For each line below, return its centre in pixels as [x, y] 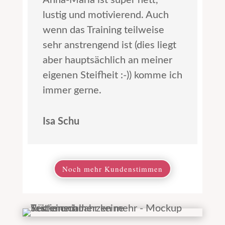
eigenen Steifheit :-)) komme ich [112, 76]
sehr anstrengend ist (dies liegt [109, 45]
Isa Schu [61, 122]
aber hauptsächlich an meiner [107, 61]
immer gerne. [72, 91]
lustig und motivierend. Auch [105, 15]
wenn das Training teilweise [103, 30]
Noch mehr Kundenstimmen [112, 168]
